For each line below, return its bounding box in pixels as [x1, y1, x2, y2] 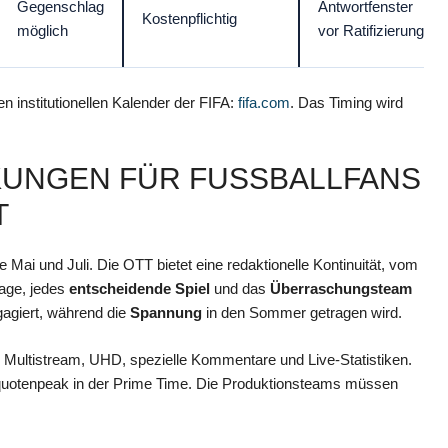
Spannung [130, 304, 202, 322]
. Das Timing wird [290, 93, 403, 111]
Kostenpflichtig [142, 9, 237, 27]
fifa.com [238, 93, 290, 111]
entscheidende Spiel [69, 280, 210, 298]
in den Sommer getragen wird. [202, 304, 402, 322]
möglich [17, 21, 68, 39]
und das [210, 280, 270, 298]
